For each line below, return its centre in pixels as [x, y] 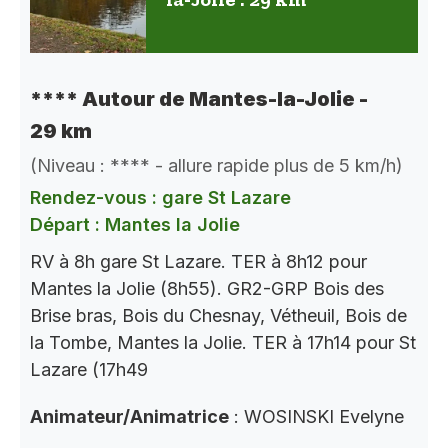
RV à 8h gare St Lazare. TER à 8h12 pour [198, 262]
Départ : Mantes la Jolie [135, 225]
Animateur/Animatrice [129, 417]
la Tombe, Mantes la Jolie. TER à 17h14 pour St [223, 343]
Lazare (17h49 [89, 370]
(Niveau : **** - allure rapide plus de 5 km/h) [216, 166]
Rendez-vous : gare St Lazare [160, 198]
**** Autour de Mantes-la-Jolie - [199, 99]
